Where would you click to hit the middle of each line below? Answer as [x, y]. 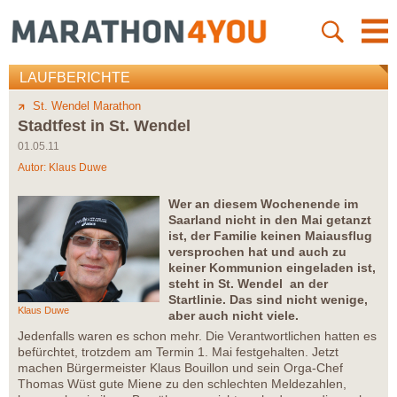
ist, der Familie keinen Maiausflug [270, 236]
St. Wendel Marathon [87, 106]
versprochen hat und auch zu [257, 252]
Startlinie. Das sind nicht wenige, [268, 300]
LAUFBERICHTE [75, 78]
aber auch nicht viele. [234, 316]
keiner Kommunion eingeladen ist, [272, 268]
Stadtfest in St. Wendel [104, 126]
